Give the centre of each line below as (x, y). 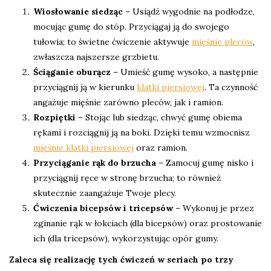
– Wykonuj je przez (214, 208)
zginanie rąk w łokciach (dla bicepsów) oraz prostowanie (148, 224)
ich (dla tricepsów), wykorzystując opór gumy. (126, 239)
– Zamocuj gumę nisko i (205, 163)
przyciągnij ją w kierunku (85, 87)
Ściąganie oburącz (72, 72)
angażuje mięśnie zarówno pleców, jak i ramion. (128, 103)
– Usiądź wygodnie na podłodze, (189, 12)
